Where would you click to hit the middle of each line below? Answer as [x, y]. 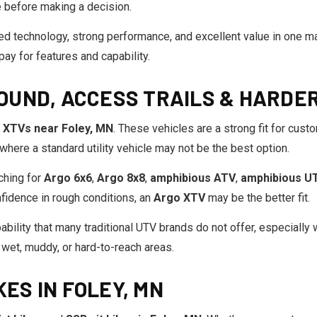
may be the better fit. [258, 198]
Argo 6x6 [68, 178]
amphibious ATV [193, 178]
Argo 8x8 [121, 178]
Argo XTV [179, 198]
